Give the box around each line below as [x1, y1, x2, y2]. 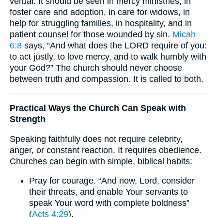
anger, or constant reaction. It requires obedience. [10, 145, 201, 155]
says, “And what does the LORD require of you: [22, 41, 207, 51]
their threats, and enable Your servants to [29, 187, 188, 197]
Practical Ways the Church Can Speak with [10, 103, 186, 113]
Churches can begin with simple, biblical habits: [10, 156, 192, 166]
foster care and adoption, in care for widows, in [10, 7, 190, 17]
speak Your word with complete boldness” [29, 198, 189, 208]
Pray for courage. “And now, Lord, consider [29, 176, 195, 186]
